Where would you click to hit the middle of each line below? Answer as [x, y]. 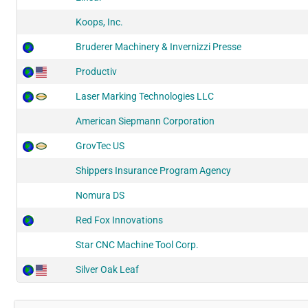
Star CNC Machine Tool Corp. [137, 244]
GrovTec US [100, 145]
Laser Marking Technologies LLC [145, 96]
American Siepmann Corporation [145, 121]
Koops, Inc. [99, 22]
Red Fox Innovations [119, 220]
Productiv [96, 71]
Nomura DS [100, 195]
